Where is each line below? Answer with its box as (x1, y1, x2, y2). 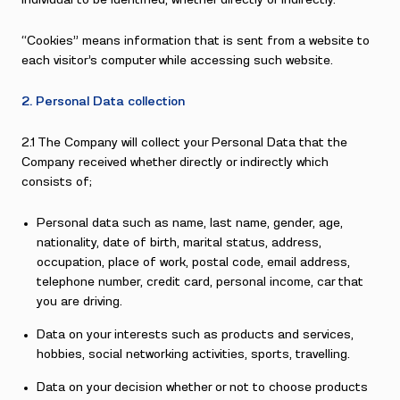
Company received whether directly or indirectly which (21, 156, 329, 169)
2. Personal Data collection (21, 96, 185, 108)
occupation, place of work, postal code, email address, (37, 256, 351, 269)
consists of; (21, 176, 92, 188)
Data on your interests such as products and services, (37, 329, 354, 341)
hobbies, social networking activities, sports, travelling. (37, 348, 351, 361)
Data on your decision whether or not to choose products (37, 381, 369, 394)
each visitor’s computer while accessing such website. (21, 54, 333, 67)
